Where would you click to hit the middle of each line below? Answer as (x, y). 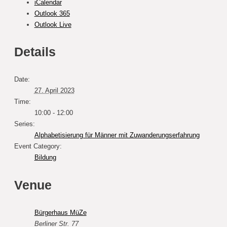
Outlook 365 (52, 13)
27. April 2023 (54, 91)
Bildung (45, 158)
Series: (24, 124)
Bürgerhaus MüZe (60, 212)
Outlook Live (53, 24)
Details (35, 52)
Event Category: (38, 146)
